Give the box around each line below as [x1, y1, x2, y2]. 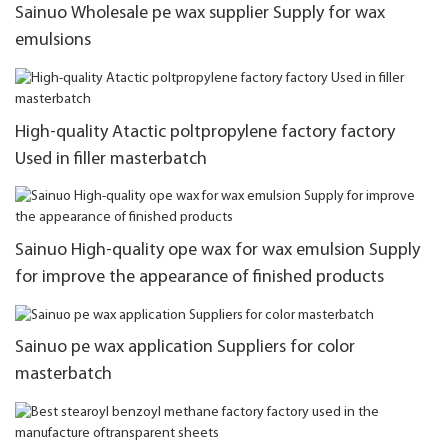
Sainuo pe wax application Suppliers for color [15, 338, 355, 358]
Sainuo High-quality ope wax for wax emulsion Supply [15, 240, 420, 260]
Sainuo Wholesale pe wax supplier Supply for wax [15, 4, 385, 24]
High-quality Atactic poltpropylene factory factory [15, 122, 395, 142]
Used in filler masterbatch [15, 149, 207, 169]
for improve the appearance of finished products [15, 267, 384, 287]
